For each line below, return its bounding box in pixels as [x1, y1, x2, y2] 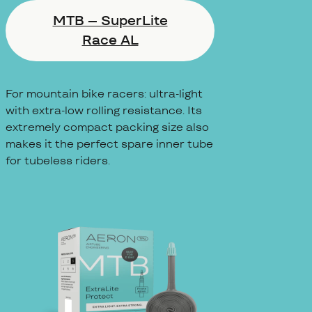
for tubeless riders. [6, 152, 110, 169]
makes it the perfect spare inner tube [6, 135, 213, 152]
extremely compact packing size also [6, 118, 209, 135]
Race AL [81, 30, 139, 49]
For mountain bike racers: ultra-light [6, 85, 203, 102]
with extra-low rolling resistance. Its [6, 102, 202, 118]
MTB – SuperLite [52, 10, 168, 30]
